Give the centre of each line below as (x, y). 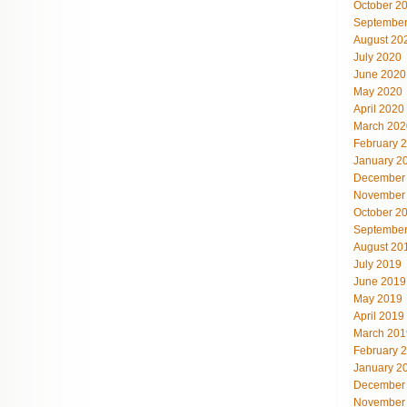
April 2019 (379, 316)
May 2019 (378, 299)
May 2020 (378, 92)
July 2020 (377, 57)
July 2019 (377, 264)
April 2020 (379, 109)
